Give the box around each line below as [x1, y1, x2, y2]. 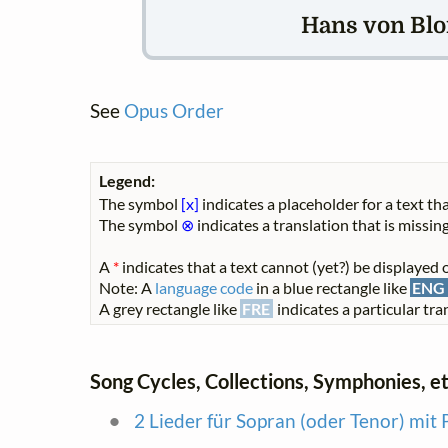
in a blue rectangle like [253, 277, 410, 297]
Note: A [99, 277, 155, 297]
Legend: [99, 170, 155, 190]
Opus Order [124, 99, 224, 122]
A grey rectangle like [99, 298, 240, 318]
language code [155, 277, 253, 297]
